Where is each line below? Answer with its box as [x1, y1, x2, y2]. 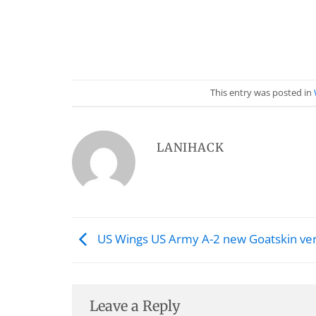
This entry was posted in [210, 85, 314, 99]
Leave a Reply [90, 296, 184, 315]
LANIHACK [157, 140, 224, 156]
